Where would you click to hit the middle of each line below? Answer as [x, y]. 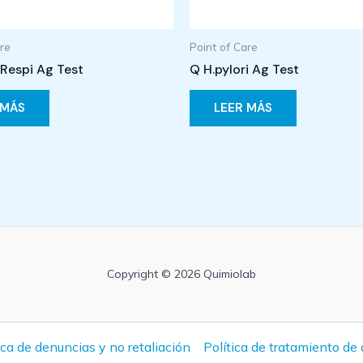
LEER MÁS [243, 107]
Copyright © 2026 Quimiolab [181, 274]
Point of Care [224, 46]
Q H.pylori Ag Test [244, 70]
